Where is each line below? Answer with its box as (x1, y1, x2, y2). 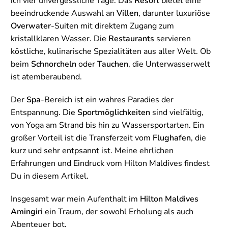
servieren (154, 33, 191, 45)
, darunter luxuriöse (138, 8, 210, 19)
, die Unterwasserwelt (128, 59, 210, 70)
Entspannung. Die (11, 107, 77, 119)
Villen (117, 8, 138, 19)
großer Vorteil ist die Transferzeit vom (11, 132, 153, 144)
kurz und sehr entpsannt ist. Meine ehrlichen (11, 145, 174, 157)
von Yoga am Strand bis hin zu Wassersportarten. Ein (11, 120, 204, 131)
